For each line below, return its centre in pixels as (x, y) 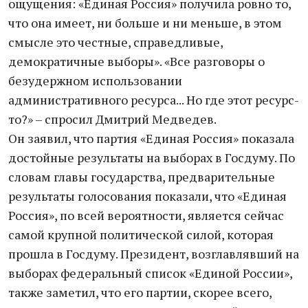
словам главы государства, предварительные (142, 177)
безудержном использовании (95, 80)
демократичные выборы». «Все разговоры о (136, 61)
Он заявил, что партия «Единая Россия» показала (151, 138)
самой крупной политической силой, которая (141, 234)
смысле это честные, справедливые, (115, 42)
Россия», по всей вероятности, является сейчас (146, 215)
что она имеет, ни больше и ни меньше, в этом (145, 23)
